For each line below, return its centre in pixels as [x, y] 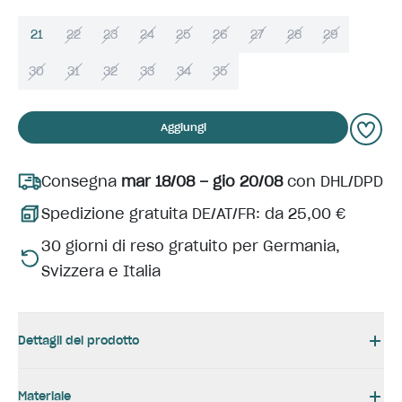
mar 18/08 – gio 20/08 [202, 181]
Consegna [81, 181]
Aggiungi [183, 127]
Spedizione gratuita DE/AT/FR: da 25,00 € [193, 214]
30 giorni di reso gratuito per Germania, [191, 246]
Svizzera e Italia [101, 271]
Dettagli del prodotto [79, 341]
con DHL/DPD [333, 181]
